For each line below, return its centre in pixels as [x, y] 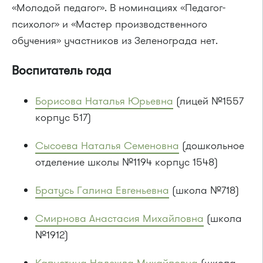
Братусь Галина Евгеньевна [102, 190]
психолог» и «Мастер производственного [109, 24]
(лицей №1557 [208, 101]
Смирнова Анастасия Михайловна [119, 219]
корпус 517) [63, 118]
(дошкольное [212, 146]
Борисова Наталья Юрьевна [104, 101]
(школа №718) [204, 190]
